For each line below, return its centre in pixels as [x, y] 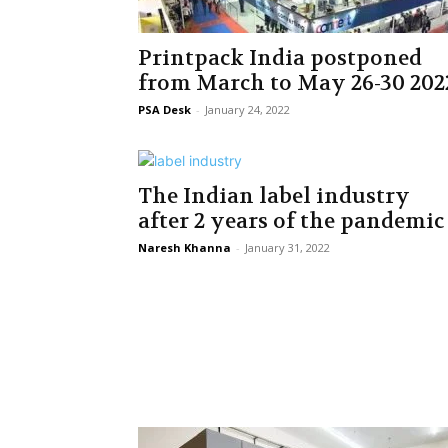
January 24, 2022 [247, 109]
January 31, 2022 [287, 247]
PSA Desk [164, 109]
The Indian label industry [274, 196]
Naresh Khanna [184, 247]
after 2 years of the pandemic [291, 221]
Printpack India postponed [280, 58]
